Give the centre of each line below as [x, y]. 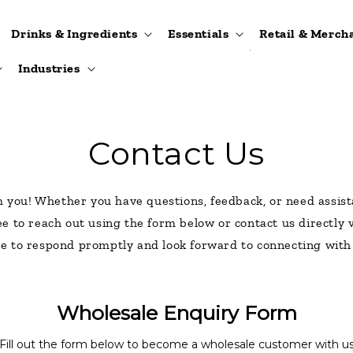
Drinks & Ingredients [74, 33]
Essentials [199, 33]
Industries [49, 68]
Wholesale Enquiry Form [176, 313]
